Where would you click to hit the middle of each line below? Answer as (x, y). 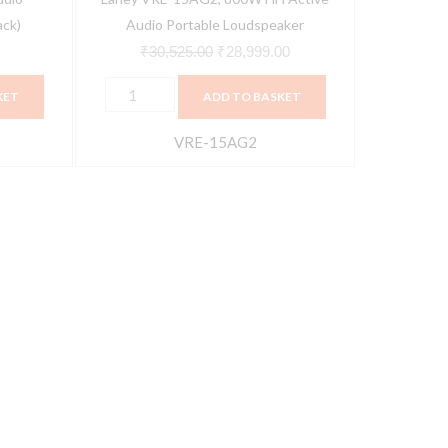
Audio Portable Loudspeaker (215, 24)
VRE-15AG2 (215, 141)
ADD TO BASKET (251, 96)
